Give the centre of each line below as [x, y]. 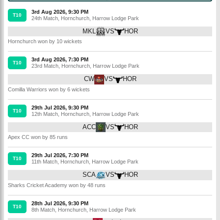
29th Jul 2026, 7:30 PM [60, 155]
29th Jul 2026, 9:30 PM [60, 107]
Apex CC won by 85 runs [38, 137]
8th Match [43, 209]
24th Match [45, 18]
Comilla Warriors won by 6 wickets [49, 89]
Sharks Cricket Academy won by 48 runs [57, 185]
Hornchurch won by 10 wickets [45, 41]
